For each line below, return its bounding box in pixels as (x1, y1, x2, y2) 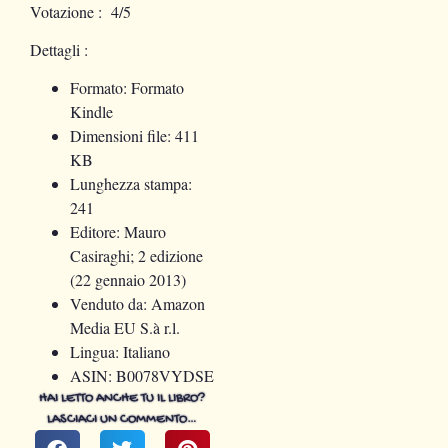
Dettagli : (30, 39, 88, 61)
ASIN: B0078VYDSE (70, 365, 214, 387)
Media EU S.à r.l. (70, 317, 180, 339)
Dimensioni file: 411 (70, 125, 199, 147)
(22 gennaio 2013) (70, 269, 186, 291)
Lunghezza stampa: (70, 173, 192, 195)
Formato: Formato (70, 77, 184, 99)
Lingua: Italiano (70, 341, 170, 363)
